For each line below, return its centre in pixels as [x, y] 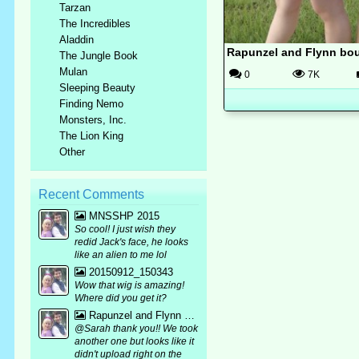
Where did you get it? [121, 298]
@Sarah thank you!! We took [137, 329]
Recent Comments [92, 194]
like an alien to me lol [121, 255]
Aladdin [77, 40]
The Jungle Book [99, 56]
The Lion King [92, 136]
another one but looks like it [135, 341]
